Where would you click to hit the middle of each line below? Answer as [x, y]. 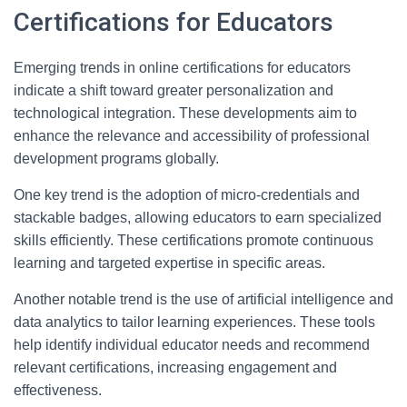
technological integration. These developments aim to [185, 113]
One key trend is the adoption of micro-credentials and [187, 195]
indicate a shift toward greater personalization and [174, 90]
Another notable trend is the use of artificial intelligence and [203, 299]
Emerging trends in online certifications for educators [182, 68]
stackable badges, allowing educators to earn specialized [198, 218]
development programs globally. [116, 159]
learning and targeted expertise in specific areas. [169, 263]
